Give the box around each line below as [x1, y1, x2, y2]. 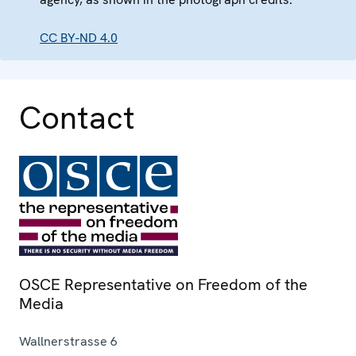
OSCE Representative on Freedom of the [19, 273, 308, 295]
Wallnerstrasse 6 [19, 332, 118, 350]
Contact [19, 96, 135, 138]
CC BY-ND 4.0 [40, 29, 118, 46]
